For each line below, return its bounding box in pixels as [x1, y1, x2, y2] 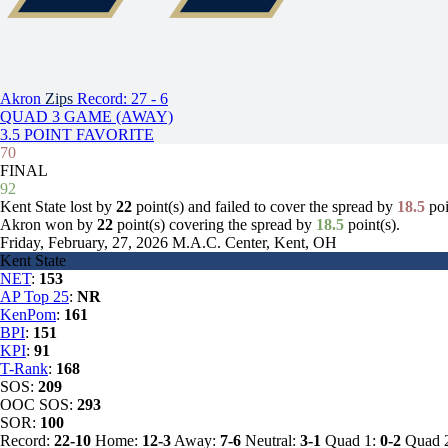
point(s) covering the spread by [113, 216, 316, 233]
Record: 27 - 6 [77, 90, 168, 107]
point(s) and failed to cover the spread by [132, 198, 397, 215]
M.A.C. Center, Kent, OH [172, 234, 337, 251]
